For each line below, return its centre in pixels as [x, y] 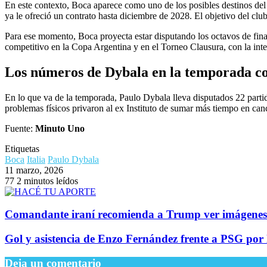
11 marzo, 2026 [34, 170]
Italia [36, 159]
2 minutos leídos [47, 181]
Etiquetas [22, 148]
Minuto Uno [60, 128]
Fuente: [20, 128]
